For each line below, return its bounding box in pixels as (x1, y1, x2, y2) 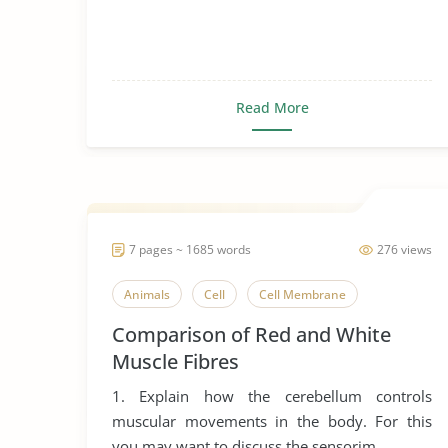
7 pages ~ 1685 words (129, 241, 251, 258)
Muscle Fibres (112, 348, 239, 375)
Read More (235, 98, 309, 117)
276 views (377, 241, 432, 258)
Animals (124, 286, 170, 303)
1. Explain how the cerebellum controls (112, 386, 139, 406)
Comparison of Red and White (112, 321, 391, 348)
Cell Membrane (259, 286, 346, 303)
